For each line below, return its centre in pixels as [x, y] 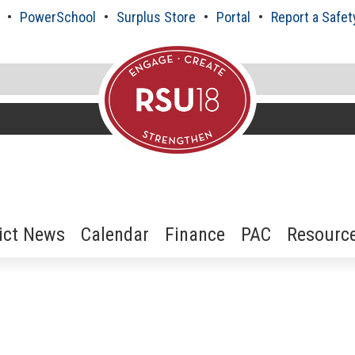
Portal [233, 17]
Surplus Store [156, 17]
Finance [195, 235]
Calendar [115, 235]
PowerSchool [57, 17]
